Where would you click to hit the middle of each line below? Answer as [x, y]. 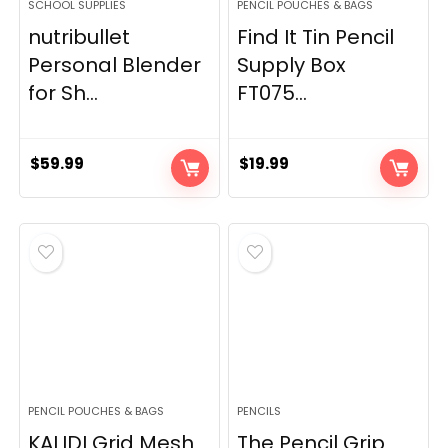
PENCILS [259, 411]
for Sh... [63, 93]
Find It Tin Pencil [316, 37]
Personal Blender [115, 65]
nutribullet [79, 37]
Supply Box [292, 65]
